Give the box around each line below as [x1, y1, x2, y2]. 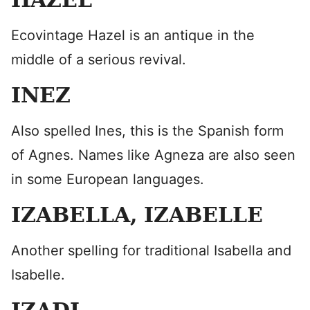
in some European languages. [11, 171, 204, 188]
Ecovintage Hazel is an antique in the [11, 27, 255, 44]
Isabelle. [11, 266, 65, 283]
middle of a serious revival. [11, 51, 186, 68]
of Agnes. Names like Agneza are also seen [11, 147, 295, 163]
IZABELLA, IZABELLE [11, 203, 263, 227]
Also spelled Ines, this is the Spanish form [11, 122, 284, 139]
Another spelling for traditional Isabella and [11, 242, 291, 259]
